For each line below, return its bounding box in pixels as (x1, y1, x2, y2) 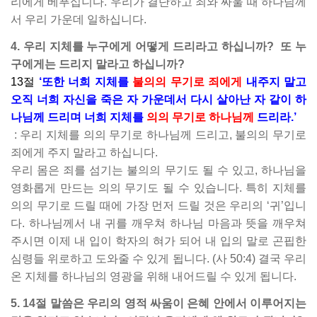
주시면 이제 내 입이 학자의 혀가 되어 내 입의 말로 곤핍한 (11, 235, 306, 247)
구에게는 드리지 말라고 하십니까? (11, 58, 185, 70)
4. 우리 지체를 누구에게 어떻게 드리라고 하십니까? (11, 40, 274, 52)
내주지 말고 (242, 76, 306, 88)
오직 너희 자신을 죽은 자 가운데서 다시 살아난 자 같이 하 (11, 93, 306, 105)
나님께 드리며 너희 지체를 (11, 111, 146, 123)
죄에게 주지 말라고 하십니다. (11, 146, 158, 158)
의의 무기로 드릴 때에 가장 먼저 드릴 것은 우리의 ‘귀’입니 (11, 200, 306, 212)
